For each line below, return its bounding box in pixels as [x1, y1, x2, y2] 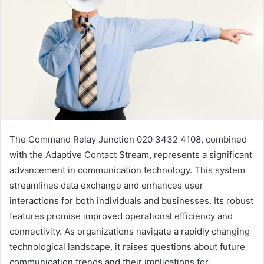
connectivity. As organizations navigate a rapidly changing [9, 225, 250, 237]
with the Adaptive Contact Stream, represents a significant [9, 148, 252, 160]
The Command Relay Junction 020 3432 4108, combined [9, 133, 247, 145]
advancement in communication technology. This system [9, 164, 245, 176]
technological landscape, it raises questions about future [9, 240, 245, 252]
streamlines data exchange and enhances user [9, 179, 203, 191]
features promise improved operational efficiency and [9, 210, 233, 222]
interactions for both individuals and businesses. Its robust [9, 194, 253, 206]
